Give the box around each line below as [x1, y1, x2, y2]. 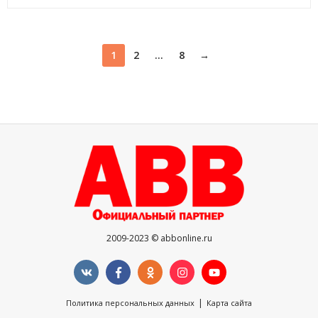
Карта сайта [207, 297, 252, 309]
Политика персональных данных [66, 297, 194, 309]
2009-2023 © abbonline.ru [106, 232, 212, 245]
